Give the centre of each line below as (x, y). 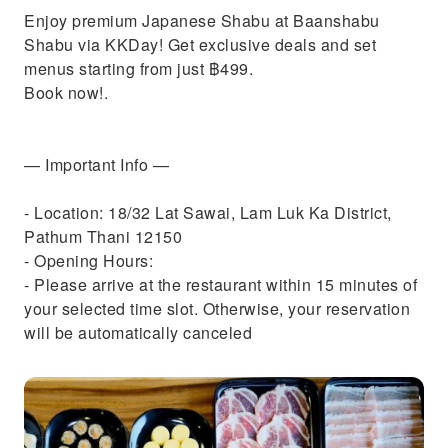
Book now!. (66, 92)
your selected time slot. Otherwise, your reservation (217, 308)
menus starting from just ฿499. (138, 68)
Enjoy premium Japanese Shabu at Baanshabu (202, 20)
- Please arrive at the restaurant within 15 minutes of (220, 284)
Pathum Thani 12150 (103, 236)
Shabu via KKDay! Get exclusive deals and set (200, 44)
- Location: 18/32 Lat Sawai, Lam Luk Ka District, (208, 212)
